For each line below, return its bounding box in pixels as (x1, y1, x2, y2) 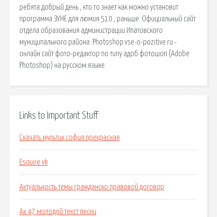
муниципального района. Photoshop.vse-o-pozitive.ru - (19, 38, 177, 46)
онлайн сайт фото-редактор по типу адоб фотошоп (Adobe (19, 49, 189, 58)
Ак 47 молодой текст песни (19, 208, 96, 216)
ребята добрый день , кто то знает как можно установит (19, 3, 178, 11)
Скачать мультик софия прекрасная (19, 134, 120, 142)
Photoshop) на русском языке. (19, 61, 106, 69)
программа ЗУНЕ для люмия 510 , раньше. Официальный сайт (19, 15, 196, 23)
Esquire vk (19, 158, 47, 167)
